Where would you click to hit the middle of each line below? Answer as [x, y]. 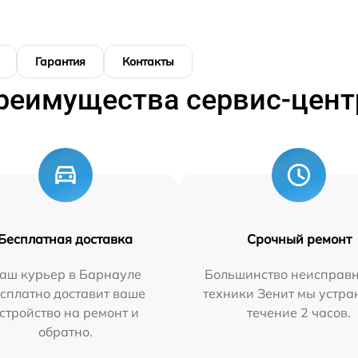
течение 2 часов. [299, 312]
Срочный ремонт [299, 239]
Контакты [148, 62]
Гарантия [60, 62]
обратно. [65, 332]
